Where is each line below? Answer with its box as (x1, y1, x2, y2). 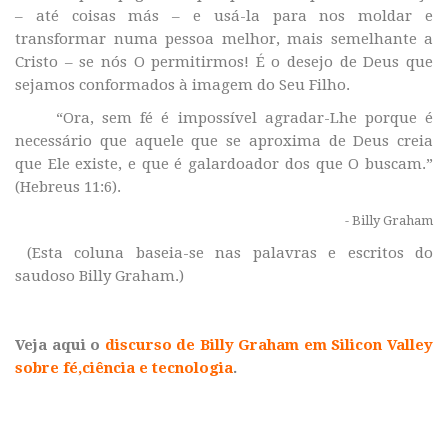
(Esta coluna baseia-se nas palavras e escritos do (15, 244, 433, 263)
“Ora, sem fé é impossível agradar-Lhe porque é (15, 109, 433, 128)
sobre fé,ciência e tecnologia (15, 359, 233, 378)
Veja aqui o (15, 336, 105, 355)
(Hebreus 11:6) (15, 178, 117, 197)
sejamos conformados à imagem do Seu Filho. (15, 76, 350, 95)
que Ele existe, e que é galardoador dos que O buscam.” (15, 155, 433, 174)
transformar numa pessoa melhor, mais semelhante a (15, 30, 433, 49)
